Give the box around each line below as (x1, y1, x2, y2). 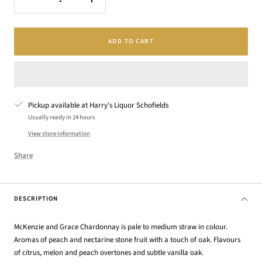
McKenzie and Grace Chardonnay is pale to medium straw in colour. (14, 222, 227, 232)
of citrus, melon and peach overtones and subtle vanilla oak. (14, 247, 204, 258)
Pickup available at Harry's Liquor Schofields (28, 100, 168, 111)
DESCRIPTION (14, 194, 58, 203)
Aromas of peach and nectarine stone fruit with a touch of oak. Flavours (14, 235, 240, 245)
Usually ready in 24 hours (28, 113, 95, 122)
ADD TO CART (108, 37, 154, 46)
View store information (28, 129, 90, 138)
